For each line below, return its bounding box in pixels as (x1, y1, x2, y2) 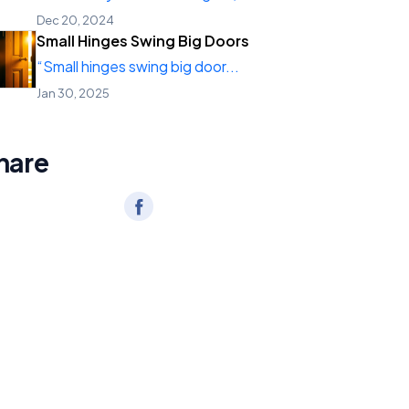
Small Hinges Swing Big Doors (37, 31, 249, 50)
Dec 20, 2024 (37, 13, 114, 27)
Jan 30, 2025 (37, 86, 110, 100)
